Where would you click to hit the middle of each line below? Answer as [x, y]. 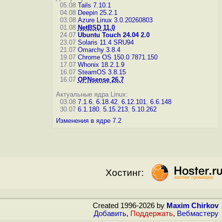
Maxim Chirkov [193, 206]
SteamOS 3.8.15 [102, 72]
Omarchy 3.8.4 [99, 50]
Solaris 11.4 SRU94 [106, 42]
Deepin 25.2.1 [97, 13]
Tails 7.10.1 [94, 5]
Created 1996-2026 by [130, 206]
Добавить [110, 214]
